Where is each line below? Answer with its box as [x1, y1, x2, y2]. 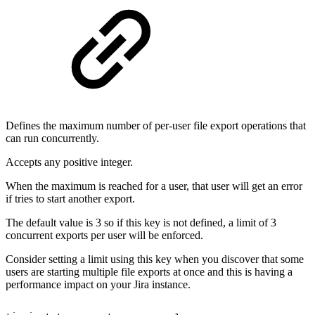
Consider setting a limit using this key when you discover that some [6, 253, 304, 266]
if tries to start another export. [6, 193, 135, 205]
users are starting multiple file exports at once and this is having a [6, 266, 292, 278]
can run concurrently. [6, 132, 99, 145]
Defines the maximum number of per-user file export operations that [6, 120, 306, 132]
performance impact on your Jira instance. [6, 278, 191, 291]
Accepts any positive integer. [6, 156, 133, 169]
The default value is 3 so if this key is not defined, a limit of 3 [6, 217, 276, 229]
